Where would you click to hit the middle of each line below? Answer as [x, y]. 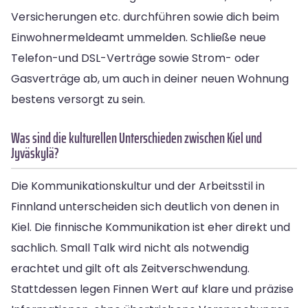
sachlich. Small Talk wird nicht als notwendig [130, 247]
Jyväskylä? [35, 153]
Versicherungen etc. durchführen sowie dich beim [145, 16]
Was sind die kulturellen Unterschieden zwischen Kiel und [136, 137]
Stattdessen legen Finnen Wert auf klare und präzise [152, 289]
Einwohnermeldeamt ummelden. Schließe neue [139, 37]
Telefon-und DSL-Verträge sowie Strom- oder [135, 58]
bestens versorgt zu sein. [78, 99]
